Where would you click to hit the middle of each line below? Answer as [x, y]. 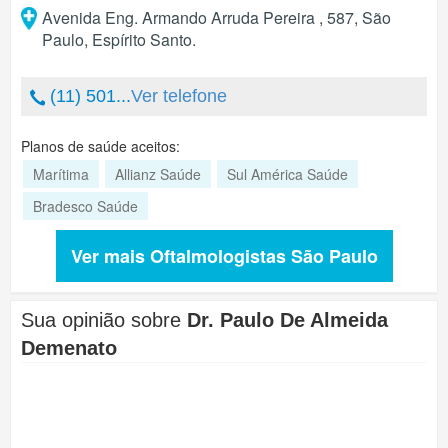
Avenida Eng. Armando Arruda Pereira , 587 [197, 17]
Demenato [69, 348]
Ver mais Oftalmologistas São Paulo [224, 256]
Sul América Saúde [287, 174]
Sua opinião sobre [104, 320]
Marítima [61, 174]
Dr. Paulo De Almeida [287, 320]
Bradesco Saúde [85, 206]
